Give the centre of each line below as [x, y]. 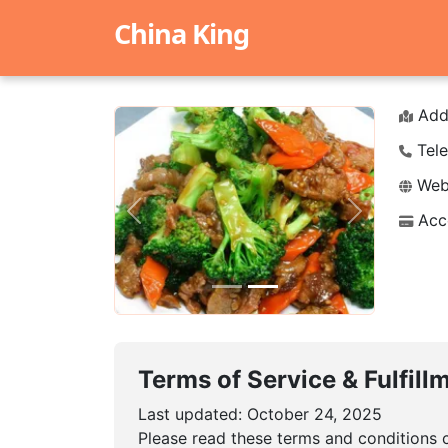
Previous [165, 221]
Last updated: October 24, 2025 [260, 414]
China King [181, 33]
